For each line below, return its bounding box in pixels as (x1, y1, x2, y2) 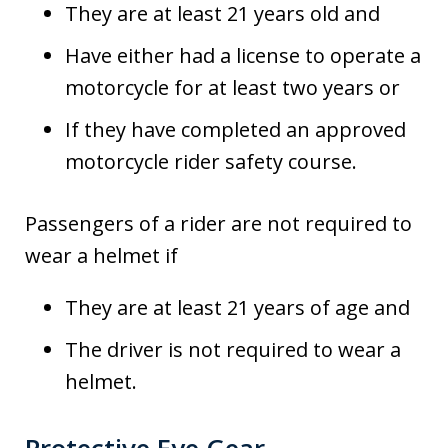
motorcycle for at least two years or (65, 74, 400, 102)
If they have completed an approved (65, 116, 406, 144)
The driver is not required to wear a (65, 336, 401, 364)
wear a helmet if (25, 242, 178, 270)
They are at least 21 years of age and (65, 294, 410, 322)
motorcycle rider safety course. (65, 148, 357, 176)
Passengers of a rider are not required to (25, 210, 412, 238)
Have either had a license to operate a (65, 42, 421, 70)
